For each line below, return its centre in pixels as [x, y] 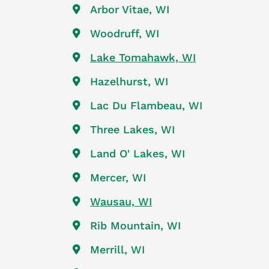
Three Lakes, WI [132, 129]
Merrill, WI [117, 249]
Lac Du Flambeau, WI [146, 105]
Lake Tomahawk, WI [143, 57]
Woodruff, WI [125, 33]
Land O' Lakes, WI [138, 153]
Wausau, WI [121, 201]
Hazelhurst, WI [129, 81]
